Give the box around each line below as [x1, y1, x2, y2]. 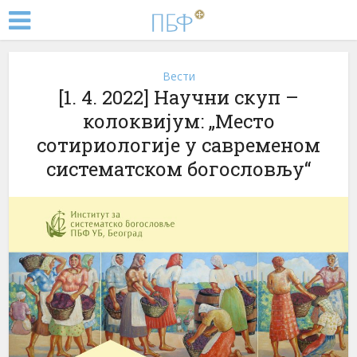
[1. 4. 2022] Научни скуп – [58, 84, 299, 110]
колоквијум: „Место [82, 108, 275, 134]
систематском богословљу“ [46, 156, 311, 182]
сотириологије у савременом [37, 132, 320, 158]
